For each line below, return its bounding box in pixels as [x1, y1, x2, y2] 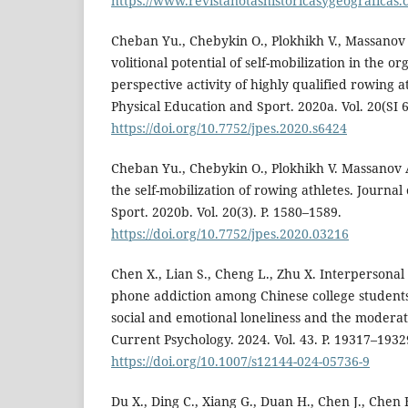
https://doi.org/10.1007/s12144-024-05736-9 [111, 352, 370, 371]
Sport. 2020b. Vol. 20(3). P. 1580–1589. [111, 203, 342, 221]
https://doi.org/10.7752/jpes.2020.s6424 [111, 119, 347, 138]
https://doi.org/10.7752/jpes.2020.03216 [111, 225, 349, 243]
